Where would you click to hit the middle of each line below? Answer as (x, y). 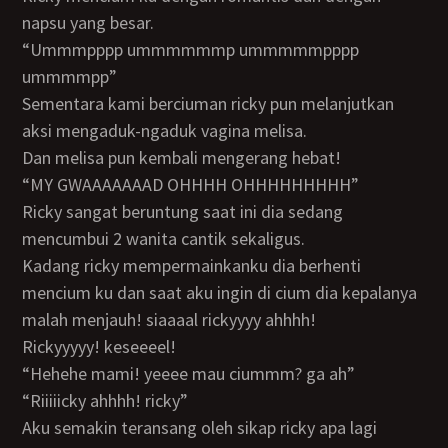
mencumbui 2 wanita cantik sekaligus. (164, 238)
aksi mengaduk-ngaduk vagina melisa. (165, 130)
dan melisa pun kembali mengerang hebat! (187, 157)
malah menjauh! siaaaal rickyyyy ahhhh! (169, 319)
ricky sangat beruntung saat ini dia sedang (28, 211)
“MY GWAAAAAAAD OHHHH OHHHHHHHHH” (202, 184)
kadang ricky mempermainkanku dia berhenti (28, 265)
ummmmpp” (70, 76)
